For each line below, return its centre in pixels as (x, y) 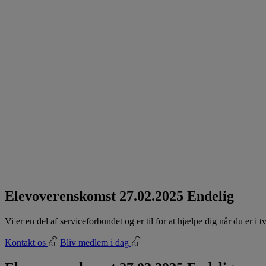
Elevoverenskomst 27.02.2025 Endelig (119, 196)
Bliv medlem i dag (96, 243)
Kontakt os (26, 243)
